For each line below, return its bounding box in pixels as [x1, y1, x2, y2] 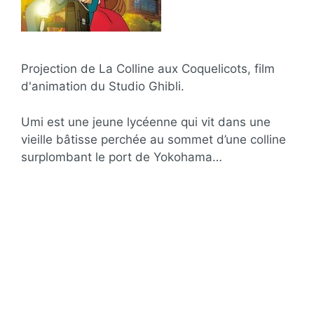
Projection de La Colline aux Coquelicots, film [21, 62, 275, 76]
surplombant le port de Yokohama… [21, 149, 222, 164]
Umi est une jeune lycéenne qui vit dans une [21, 114, 271, 129]
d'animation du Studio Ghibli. [21, 79, 184, 93]
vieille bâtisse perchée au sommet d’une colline [21, 132, 286, 146]
